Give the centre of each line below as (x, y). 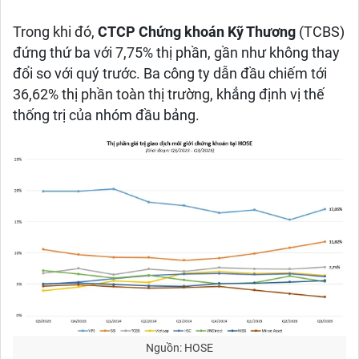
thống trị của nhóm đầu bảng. (106, 115)
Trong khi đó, (55, 32)
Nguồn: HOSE (179, 348)
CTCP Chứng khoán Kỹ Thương (197, 32)
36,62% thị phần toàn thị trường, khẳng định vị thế (169, 95)
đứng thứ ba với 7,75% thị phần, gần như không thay (176, 53)
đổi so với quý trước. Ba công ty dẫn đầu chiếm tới (170, 74)
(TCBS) (320, 32)
